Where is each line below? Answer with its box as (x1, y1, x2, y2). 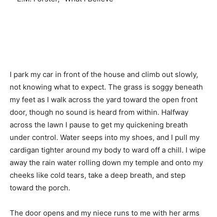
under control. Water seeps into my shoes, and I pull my (10, 132, 200, 142)
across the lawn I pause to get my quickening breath (10, 120, 188, 129)
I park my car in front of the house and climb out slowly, (10, 69, 198, 79)
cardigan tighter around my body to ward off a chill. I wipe (10, 145, 206, 155)
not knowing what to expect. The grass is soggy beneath (10, 82, 203, 92)
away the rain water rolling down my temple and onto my (10, 157, 203, 167)
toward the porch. (10, 183, 70, 192)
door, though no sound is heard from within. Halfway (10, 107, 188, 117)
